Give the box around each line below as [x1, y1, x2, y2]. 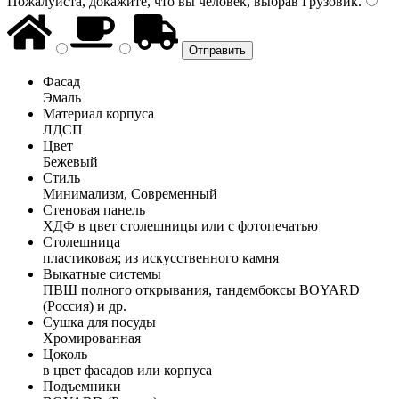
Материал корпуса [43, 105, 154, 121]
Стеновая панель [43, 201, 145, 217]
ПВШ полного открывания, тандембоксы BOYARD [43, 281, 360, 297]
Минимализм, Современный [43, 185, 217, 201]
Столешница [43, 233, 120, 249]
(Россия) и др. [43, 297, 126, 313]
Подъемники [43, 378, 121, 394]
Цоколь [43, 346, 87, 362]
